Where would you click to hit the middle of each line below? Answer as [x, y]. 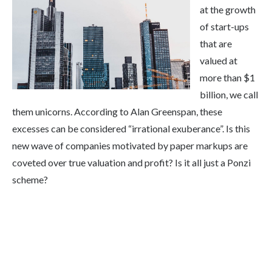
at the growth [228, 10]
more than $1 [227, 78]
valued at [219, 61]
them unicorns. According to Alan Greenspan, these [117, 112]
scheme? [30, 180]
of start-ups [224, 27]
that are [216, 44]
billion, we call [229, 95]
